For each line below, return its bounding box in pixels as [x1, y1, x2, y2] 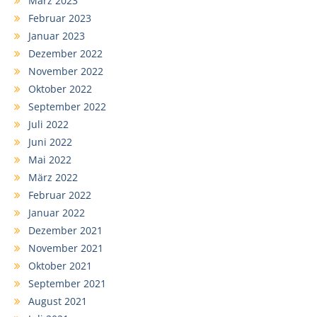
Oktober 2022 [28, 81, 92, 96]
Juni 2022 [28, 134, 72, 149]
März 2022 [28, 170, 78, 184]
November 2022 [28, 64, 103, 78]
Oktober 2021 [28, 258, 92, 272]
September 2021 [28, 276, 106, 290]
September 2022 [28, 99, 106, 113]
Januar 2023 [28, 28, 85, 42]
